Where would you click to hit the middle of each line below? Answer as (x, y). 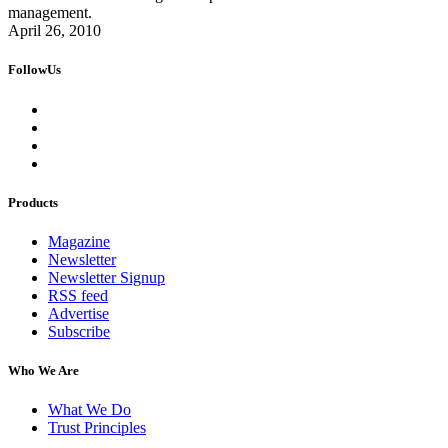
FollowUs (34, 70)
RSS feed (78, 295)
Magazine (79, 241)
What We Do (89, 410)
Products (33, 202)
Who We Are (43, 371)
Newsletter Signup (106, 277)
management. (50, 13)
